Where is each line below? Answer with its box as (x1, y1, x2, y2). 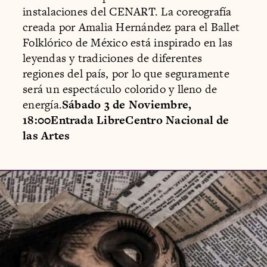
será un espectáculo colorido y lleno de (23, 80, 218, 97)
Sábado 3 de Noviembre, (62, 96, 192, 113)
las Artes (23, 127, 70, 144)
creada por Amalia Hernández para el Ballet (23, 18, 240, 35)
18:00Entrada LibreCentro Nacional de (23, 111, 229, 128)
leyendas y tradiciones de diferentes (23, 49, 203, 66)
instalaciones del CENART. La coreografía (23, 3, 232, 20)
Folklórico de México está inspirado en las (23, 34, 233, 51)
